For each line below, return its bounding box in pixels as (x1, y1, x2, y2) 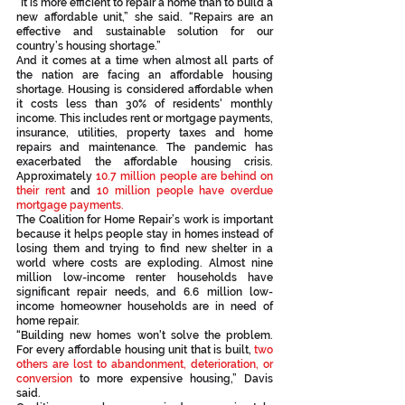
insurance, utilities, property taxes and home (16, 127, 273, 139)
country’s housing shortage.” (16, 40, 161, 52)
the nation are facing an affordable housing (16, 69, 273, 81)
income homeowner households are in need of (16, 300, 273, 313)
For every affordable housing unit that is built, (16, 344, 254, 356)
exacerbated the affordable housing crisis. (16, 155, 273, 168)
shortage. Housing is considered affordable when (16, 83, 273, 96)
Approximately (16, 170, 97, 183)
